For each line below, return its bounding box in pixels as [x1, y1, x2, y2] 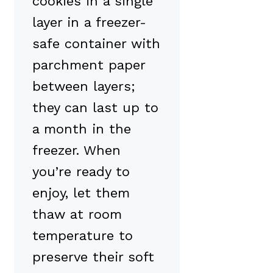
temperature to [32, 228, 133, 244]
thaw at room [32, 207, 122, 222]
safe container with [32, 36, 160, 52]
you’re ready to [32, 164, 130, 180]
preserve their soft [32, 249, 154, 265]
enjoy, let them [32, 185, 130, 201]
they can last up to [32, 100, 158, 116]
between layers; [32, 79, 135, 94]
